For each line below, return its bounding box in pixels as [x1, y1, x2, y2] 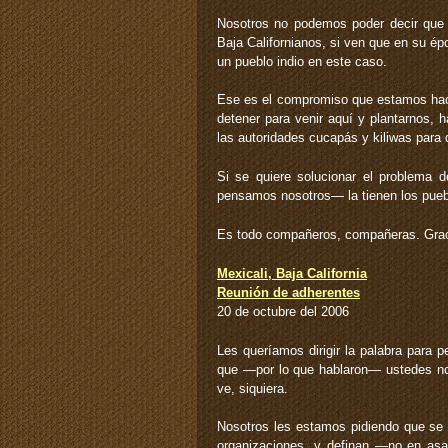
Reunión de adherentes [217, 284, 360, 300]
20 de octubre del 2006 [217, 303, 349, 319]
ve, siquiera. [217, 380, 288, 396]
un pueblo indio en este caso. [217, 53, 387, 69]
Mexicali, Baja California [217, 265, 367, 281]
